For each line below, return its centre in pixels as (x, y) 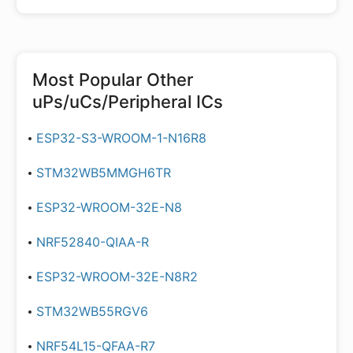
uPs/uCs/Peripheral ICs (128, 102)
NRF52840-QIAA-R (93, 242)
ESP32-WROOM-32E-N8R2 (117, 277)
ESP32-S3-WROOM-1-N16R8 (121, 138)
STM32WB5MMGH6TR (104, 173)
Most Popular (89, 80)
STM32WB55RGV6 (92, 311)
